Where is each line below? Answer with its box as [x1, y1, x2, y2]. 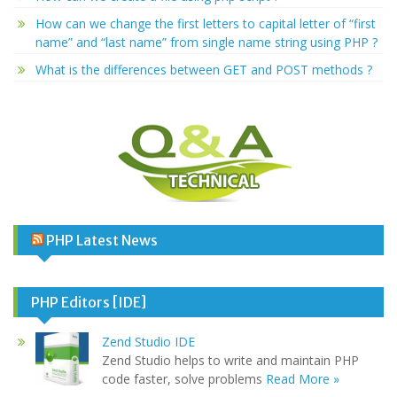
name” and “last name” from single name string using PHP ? [35, 34, 378, 51]
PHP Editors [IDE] [31, 293, 146, 311]
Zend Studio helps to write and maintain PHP [102, 352, 359, 369]
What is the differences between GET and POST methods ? [35, 61, 372, 78]
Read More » [266, 370, 339, 387]
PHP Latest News [46, 231, 158, 249]
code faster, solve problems [102, 370, 266, 387]
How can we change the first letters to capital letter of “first [35, 15, 376, 32]
